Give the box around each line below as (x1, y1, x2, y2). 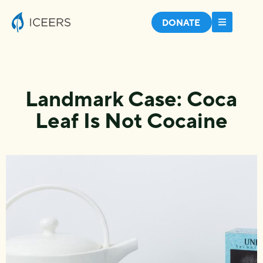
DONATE (162, 18, 200, 28)
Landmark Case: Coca (25, 86, 238, 111)
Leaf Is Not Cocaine (35, 108, 228, 133)
